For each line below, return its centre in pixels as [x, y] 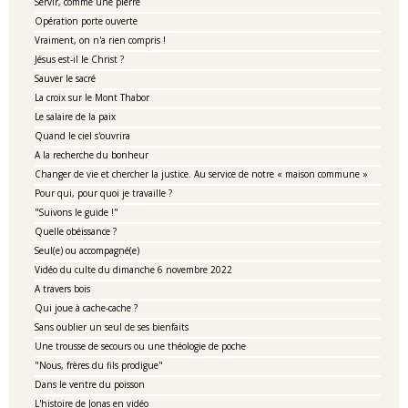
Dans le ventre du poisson [90, 384]
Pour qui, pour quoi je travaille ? [103, 193]
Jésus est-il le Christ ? [79, 59]
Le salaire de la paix [75, 117]
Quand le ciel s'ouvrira [82, 136]
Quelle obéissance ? [76, 231]
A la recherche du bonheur [92, 155]
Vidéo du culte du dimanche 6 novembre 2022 [133, 270]
